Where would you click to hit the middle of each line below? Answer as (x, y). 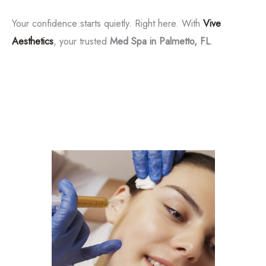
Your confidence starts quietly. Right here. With (107, 23)
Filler (133, 62)
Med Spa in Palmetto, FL (160, 41)
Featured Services (133, 118)
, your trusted (82, 41)
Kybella (133, 100)
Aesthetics (33, 41)
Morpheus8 (133, 253)
